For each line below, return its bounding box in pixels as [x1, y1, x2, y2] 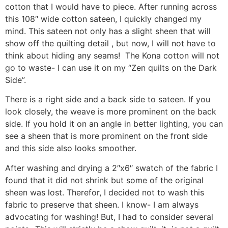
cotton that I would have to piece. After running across [5, 2, 217, 12]
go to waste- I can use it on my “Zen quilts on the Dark [5, 63, 217, 73]
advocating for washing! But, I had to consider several [5, 211, 213, 222]
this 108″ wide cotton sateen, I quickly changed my [5, 14, 202, 24]
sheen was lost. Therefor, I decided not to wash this [5, 187, 204, 197]
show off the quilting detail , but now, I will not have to [5, 38, 216, 49]
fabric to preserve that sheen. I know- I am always [5, 199, 198, 210]
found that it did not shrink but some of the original [5, 175, 204, 185]
